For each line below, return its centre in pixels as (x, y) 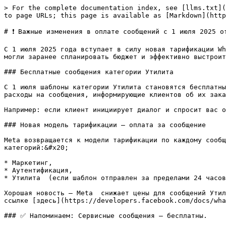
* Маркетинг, (28, 163)
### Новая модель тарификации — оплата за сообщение (105, 125)
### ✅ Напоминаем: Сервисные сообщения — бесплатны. (106, 216)
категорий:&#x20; (36, 148)
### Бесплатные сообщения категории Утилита (89, 72)
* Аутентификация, (38, 170)
